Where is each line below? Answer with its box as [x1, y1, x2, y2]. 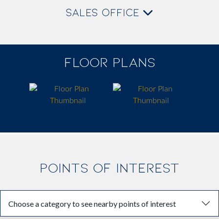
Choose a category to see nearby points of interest [8, 198, 176, 208]
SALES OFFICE [66, 7, 143, 19]
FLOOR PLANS [64, 55, 155, 70]
